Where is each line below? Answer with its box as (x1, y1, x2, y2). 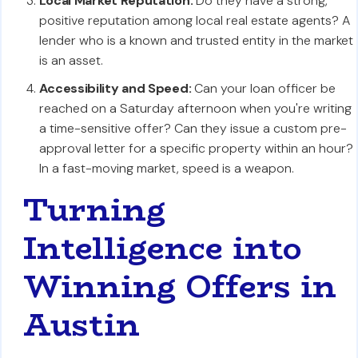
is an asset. (38, 52, 103, 69)
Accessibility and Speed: (38, 80, 192, 97)
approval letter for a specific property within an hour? (38, 140, 353, 157)
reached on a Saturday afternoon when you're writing (38, 100, 352, 117)
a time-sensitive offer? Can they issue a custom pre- (38, 120, 347, 137)
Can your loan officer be (191, 80, 336, 97)
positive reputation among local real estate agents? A (38, 12, 350, 29)
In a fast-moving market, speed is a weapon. (38, 160, 294, 177)
